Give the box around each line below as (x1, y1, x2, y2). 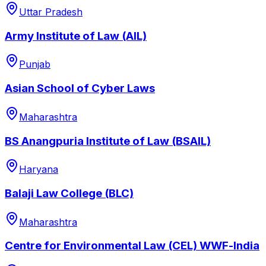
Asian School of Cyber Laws (5, 81, 155, 96)
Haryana (19, 163, 58, 176)
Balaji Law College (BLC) (5, 186, 134, 201)
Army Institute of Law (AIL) (5, 28, 147, 43)
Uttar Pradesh (19, 6, 83, 18)
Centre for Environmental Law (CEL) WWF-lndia (5, 239, 259, 253)
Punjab (19, 58, 50, 71)
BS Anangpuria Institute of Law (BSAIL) (5, 134, 211, 148)
